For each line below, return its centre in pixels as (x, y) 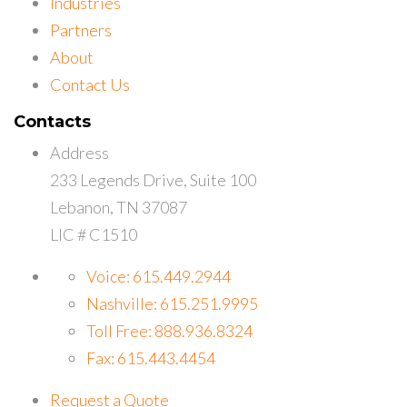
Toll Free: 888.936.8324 (169, 330)
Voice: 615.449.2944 (159, 276)
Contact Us (90, 84)
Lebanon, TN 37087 (119, 207)
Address (79, 152)
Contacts (52, 121)
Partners (81, 30)
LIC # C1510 (94, 234)
